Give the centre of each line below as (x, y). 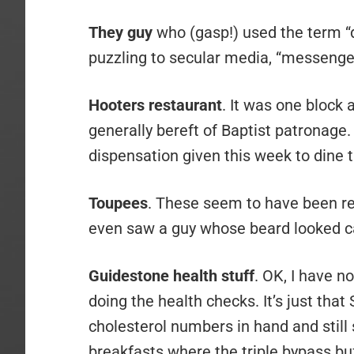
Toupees (118, 203)
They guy (121, 32)
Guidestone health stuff (171, 276)
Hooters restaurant (155, 105)
